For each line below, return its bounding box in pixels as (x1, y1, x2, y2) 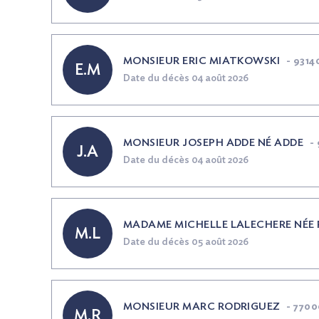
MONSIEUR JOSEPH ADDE (123, 137, 258, 148)
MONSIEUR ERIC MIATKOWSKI (123, 56, 281, 66)
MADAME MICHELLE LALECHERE (123, 219, 295, 230)
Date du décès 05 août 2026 (123, 237, 249, 247)
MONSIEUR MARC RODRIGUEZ (123, 301, 281, 312)
